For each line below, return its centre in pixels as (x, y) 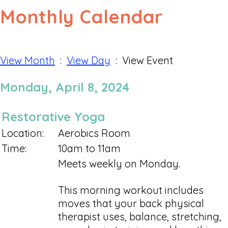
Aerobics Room (94, 133)
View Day (89, 60)
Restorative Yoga (53, 116)
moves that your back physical (131, 203)
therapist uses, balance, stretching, (140, 216)
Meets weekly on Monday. (119, 163)
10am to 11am (89, 148)
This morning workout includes (131, 190)
